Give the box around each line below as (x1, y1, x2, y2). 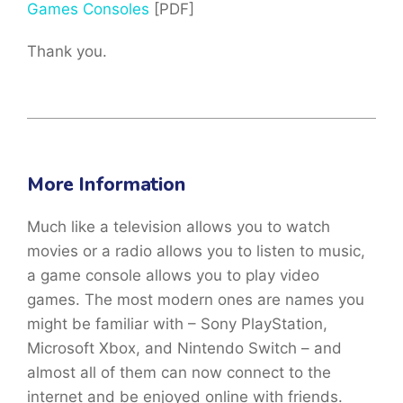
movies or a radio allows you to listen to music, (27, 242, 365, 261)
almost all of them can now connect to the (27, 363, 331, 382)
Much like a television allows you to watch (27, 218, 330, 237)
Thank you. (27, 42, 107, 61)
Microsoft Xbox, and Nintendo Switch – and (27, 339, 342, 358)
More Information (27, 172, 185, 198)
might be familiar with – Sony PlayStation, (27, 315, 327, 334)
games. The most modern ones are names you (27, 291, 364, 309)
